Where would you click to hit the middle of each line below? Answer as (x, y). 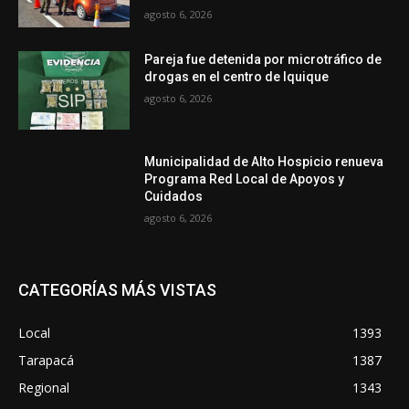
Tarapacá (46, 360)
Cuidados (174, 196)
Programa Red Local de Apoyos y (245, 178)
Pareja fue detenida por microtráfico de (263, 60)
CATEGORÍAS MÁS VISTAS (117, 289)
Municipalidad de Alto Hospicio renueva (264, 161)
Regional (44, 387)
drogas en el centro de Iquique (237, 77)
